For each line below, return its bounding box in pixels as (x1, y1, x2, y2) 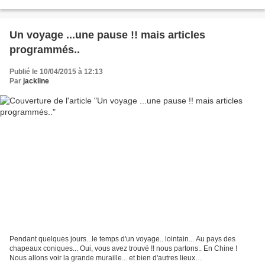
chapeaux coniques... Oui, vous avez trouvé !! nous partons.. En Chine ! (9, 244, 237, 253)
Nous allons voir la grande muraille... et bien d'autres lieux (9, 254, 195, 263)
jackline (23, 76, 49, 85)
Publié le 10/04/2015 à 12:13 (9, 67, 103, 76)
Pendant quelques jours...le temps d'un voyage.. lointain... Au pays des (9, 235, 235, 244)
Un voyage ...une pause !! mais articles (9, 28, 205, 41)
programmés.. (9, 43, 80, 56)
